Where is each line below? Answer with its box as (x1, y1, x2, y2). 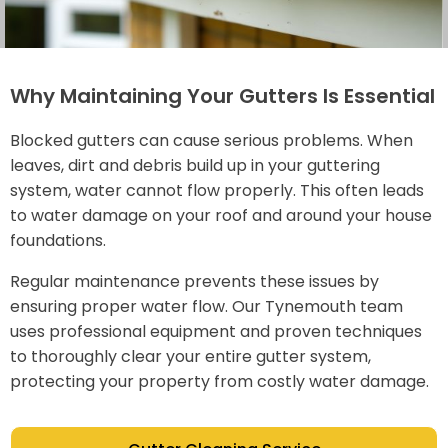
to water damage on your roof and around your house (10, 204, 432, 228)
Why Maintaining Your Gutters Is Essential (10, 82, 435, 111)
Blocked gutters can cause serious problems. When (10, 129, 413, 153)
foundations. (10, 229, 106, 253)
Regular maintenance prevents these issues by (10, 270, 379, 294)
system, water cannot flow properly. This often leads (10, 179, 424, 203)
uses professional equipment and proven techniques (10, 320, 422, 344)
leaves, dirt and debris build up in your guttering (10, 154, 380, 178)
